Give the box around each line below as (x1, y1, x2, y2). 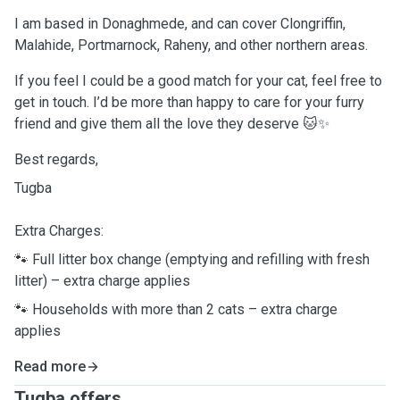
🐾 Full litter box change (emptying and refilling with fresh (14, 251, 370, 268)
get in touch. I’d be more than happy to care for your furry (14, 94, 364, 111)
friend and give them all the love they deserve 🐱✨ (14, 115, 329, 132)
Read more (14, 358, 86, 375)
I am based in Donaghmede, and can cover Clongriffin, (14, 15, 346, 32)
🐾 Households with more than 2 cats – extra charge (14, 301, 337, 318)
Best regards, (14, 151, 98, 168)
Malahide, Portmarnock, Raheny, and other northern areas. (14, 37, 368, 54)
